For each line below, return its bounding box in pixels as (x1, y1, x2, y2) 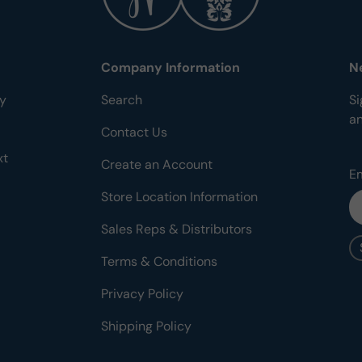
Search (101, 90, 142, 108)
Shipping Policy (101, 317, 192, 335)
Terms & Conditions (101, 252, 217, 270)
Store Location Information (101, 187, 258, 205)
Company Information (101, 58, 240, 76)
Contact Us (101, 123, 167, 141)
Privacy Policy (101, 284, 183, 302)
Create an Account (101, 155, 213, 173)
